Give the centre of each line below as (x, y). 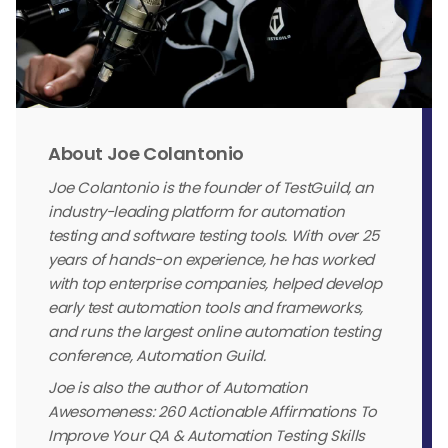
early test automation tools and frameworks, (205, 308)
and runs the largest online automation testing (214, 332)
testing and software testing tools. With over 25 (213, 236)
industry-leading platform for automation (197, 212)
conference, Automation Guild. (157, 356)
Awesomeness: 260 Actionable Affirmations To (212, 412)
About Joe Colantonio (146, 154)
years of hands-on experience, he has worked (211, 260)
